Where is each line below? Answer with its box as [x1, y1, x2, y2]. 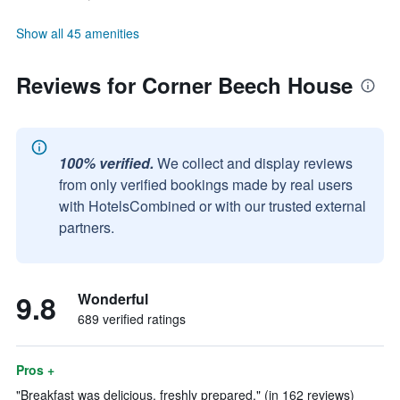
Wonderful [78, 288, 148, 309]
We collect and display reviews [157, 153, 353, 173]
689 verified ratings [78, 310, 186, 328]
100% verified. [59, 153, 154, 173]
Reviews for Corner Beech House [16, 70, 353, 100]
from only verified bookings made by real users [59, 174, 353, 195]
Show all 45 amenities [16, 24, 139, 42]
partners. [59, 217, 114, 237]
